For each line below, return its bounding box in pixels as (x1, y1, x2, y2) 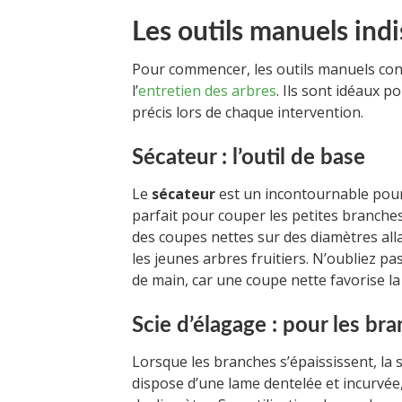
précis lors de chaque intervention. (132, 101, 363, 122)
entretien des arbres (138, 80, 276, 100)
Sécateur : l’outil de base (132, 146, 365, 169)
